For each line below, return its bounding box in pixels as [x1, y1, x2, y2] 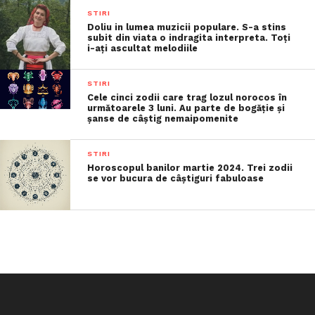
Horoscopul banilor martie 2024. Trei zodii [87, 162, 293, 173]
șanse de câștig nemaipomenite [87, 113, 239, 124]
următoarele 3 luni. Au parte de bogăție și [87, 103, 285, 113]
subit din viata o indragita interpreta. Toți [87, 32, 291, 43]
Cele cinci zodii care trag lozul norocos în [87, 92, 288, 103]
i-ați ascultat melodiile [87, 43, 198, 53]
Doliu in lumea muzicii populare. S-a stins [87, 22, 287, 32]
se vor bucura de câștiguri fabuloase [87, 173, 264, 184]
